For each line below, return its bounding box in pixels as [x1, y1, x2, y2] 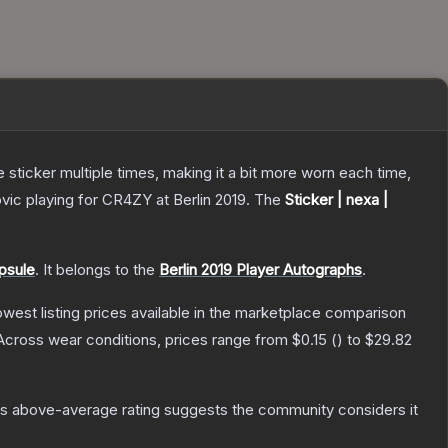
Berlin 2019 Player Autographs [159, 260, 362, 280]
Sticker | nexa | [285, 190, 388, 210]
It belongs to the [43, 260, 159, 280]
